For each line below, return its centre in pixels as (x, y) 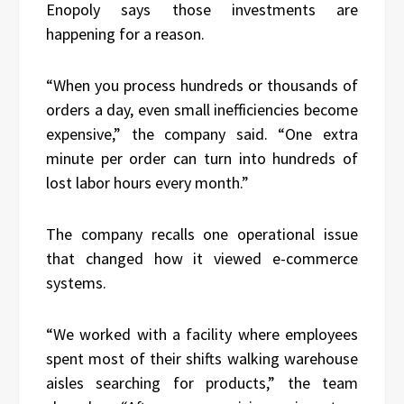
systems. (76, 283)
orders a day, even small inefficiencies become (202, 110)
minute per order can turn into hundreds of (202, 159)
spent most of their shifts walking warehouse (202, 359)
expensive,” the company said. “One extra (202, 134)
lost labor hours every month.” (147, 183)
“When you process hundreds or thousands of (202, 86)
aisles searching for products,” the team (202, 383)
